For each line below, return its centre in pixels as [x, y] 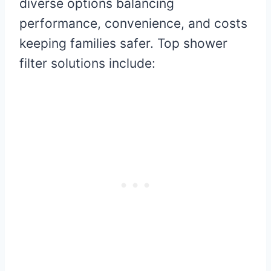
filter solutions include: [87, 64]
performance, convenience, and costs [133, 24]
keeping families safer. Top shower [123, 44]
